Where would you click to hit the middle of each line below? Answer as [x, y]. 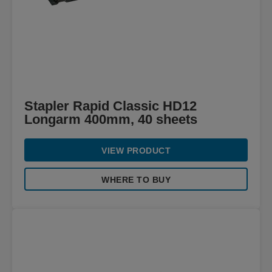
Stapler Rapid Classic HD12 [110, 106]
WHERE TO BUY [136, 180]
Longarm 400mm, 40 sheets [111, 119]
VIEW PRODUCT [136, 151]
